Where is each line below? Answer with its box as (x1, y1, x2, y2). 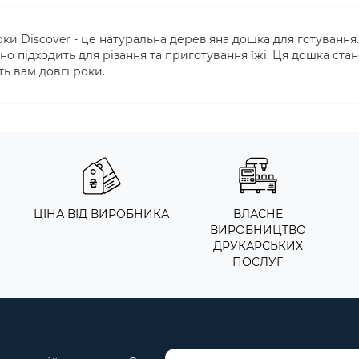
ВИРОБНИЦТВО (209, 223, 306, 237)
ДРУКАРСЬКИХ (212, 239, 303, 253)
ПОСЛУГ (232, 255, 283, 269)
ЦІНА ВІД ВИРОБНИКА (34, 207, 169, 221)
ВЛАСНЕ (232, 207, 283, 221)
